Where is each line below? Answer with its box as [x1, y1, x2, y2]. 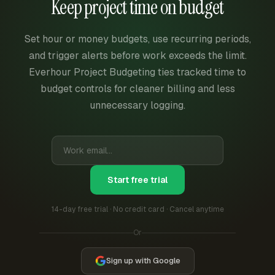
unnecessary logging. [90, 98, 185, 112]
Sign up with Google [106, 255, 180, 266]
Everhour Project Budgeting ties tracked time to [29, 65, 246, 79]
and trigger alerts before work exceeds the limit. [28, 48, 247, 62]
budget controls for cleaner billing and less [40, 82, 235, 95]
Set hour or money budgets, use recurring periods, [24, 32, 251, 45]
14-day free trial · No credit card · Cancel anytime [51, 204, 224, 214]
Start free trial [107, 174, 168, 185]
